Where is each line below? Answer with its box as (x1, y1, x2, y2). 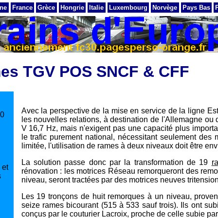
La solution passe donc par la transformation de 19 (21, 158, 212, 166)
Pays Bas (182, 4, 210, 11)
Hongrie (60, 4, 84, 11)
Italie (89, 4, 104, 11)
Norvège (152, 4, 178, 11)
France (12, 4, 33, 11)
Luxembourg (109, 4, 147, 11)
